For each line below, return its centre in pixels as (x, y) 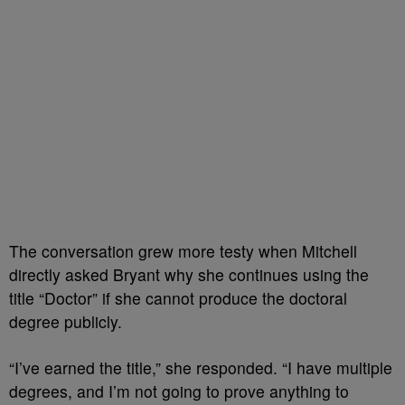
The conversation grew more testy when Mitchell (183, 250)
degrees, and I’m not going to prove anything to (179, 391)
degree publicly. (66, 321)
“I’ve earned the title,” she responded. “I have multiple (201, 367)
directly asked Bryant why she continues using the (189, 274)
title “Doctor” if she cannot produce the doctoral (178, 297)
